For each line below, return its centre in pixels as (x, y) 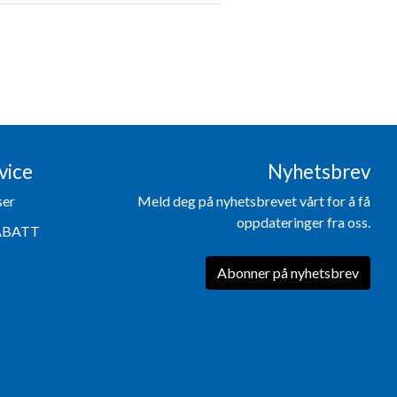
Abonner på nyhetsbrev (288, 272)
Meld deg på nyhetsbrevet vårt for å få (254, 200)
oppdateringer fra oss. (304, 222)
